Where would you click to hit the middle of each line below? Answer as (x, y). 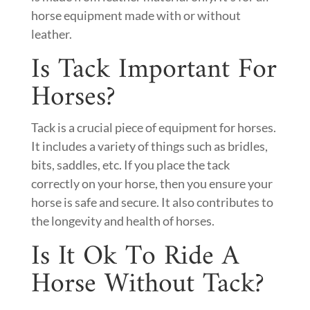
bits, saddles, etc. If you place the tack (130, 165)
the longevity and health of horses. (122, 221)
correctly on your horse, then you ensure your (152, 183)
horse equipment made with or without (136, 15)
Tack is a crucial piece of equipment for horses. (153, 127)
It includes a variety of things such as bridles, (149, 146)
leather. (51, 34)
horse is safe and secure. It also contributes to (152, 202)
